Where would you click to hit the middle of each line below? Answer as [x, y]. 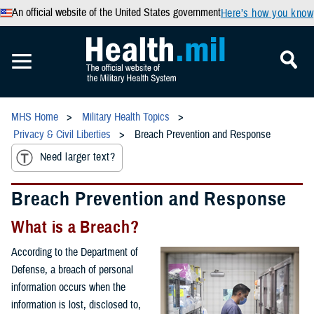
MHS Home [35, 117]
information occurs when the [68, 287]
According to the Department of [75, 252]
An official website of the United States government [116, 13]
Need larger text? [78, 157]
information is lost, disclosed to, [76, 305]
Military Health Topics [126, 117]
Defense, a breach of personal [72, 269]
